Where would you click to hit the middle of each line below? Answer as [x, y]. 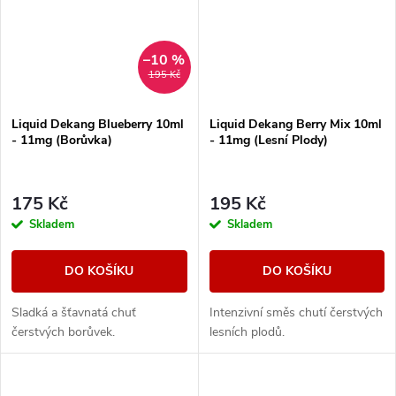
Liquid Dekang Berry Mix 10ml [295, 125]
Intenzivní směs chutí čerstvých [296, 312]
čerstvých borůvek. [63, 331]
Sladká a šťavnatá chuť [74, 312]
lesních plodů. [247, 331]
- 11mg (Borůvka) [62, 141]
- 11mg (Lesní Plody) [268, 141]
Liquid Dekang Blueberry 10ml [98, 125]
